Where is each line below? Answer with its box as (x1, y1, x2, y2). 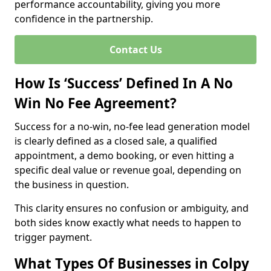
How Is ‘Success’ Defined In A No (15, 74, 233, 93)
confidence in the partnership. (15, 12, 153, 25)
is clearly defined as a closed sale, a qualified (15, 134, 217, 148)
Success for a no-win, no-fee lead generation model (15, 120, 250, 133)
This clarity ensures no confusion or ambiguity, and (15, 201, 249, 215)
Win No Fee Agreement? (15, 94, 177, 113)
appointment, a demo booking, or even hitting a (15, 149, 234, 162)
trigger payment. (15, 230, 92, 244)
